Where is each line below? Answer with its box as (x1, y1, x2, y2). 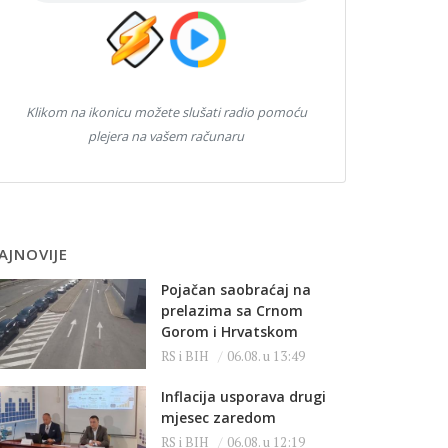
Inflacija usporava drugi (161, 387, 326, 406)
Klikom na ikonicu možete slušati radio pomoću (25, 103, 307, 121)
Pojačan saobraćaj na (161, 280, 311, 299)
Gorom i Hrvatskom (161, 322, 298, 341)
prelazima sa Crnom (161, 301, 303, 320)
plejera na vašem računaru (88, 127, 244, 145)
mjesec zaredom (161, 408, 276, 427)
